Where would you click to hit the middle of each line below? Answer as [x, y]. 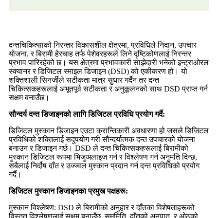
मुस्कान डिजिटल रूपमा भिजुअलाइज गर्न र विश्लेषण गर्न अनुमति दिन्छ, [103, 157]
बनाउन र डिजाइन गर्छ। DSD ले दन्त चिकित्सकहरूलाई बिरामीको [99, 148]
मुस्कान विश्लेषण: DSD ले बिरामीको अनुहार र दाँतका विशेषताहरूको [102, 207]
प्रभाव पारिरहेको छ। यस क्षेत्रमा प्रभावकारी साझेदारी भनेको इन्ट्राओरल [109, 62]
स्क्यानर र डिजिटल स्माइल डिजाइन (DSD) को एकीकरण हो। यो [98, 71]
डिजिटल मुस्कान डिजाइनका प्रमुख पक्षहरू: [68, 191]
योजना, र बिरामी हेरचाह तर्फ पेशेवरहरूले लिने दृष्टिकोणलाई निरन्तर [100, 54]
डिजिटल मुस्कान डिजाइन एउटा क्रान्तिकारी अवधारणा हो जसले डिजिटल [109, 130]
